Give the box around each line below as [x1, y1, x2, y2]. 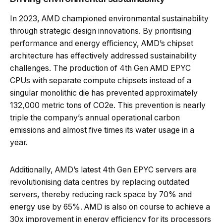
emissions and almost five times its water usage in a [10, 125, 194, 135]
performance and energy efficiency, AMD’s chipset [10, 38, 193, 48]
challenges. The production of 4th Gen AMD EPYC [10, 63, 191, 73]
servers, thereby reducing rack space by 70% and [10, 189, 192, 199]
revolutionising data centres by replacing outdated [10, 177, 189, 187]
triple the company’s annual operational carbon [10, 112, 180, 122]
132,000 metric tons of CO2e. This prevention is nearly [10, 100, 206, 110]
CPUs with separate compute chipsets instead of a [10, 75, 191, 85]
